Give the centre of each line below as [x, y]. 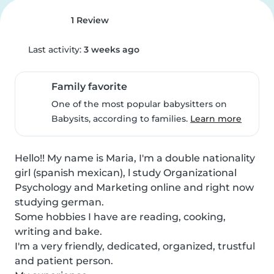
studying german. [59, 202]
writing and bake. [58, 231]
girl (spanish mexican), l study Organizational [126, 173]
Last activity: [54, 50]
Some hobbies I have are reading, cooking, [120, 217]
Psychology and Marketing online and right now [134, 187]
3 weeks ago [111, 50]
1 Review [88, 20]
